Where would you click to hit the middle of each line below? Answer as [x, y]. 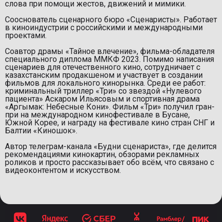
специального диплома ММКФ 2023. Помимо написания [110, 59]
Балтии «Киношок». [41, 131]
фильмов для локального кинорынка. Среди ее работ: [105, 83]
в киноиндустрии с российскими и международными [104, 28]
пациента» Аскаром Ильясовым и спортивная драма [102, 99]
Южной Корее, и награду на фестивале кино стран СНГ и [110, 123]
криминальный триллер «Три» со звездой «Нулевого [103, 91]
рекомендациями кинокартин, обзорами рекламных [102, 155]
